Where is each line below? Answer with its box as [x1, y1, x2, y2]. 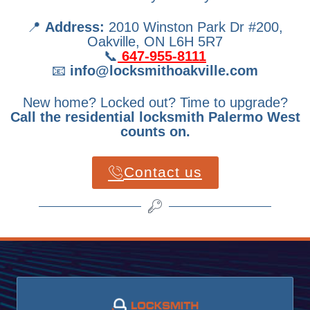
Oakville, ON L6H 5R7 [87, 34, 223, 50]
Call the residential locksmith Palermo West [10, 109, 300, 125]
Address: [45, 19, 104, 35]
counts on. [120, 124, 190, 140]
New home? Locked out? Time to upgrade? [22, 95, 288, 111]
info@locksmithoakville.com [70, 63, 258, 79]
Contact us [123, 164, 202, 181]
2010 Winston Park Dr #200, [104, 19, 283, 35]
